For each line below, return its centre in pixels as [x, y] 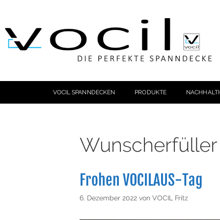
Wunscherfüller [149, 144]
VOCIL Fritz [170, 197]
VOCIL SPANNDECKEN [84, 92]
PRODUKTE [151, 92]
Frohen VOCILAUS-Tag [141, 180]
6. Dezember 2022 [108, 197]
